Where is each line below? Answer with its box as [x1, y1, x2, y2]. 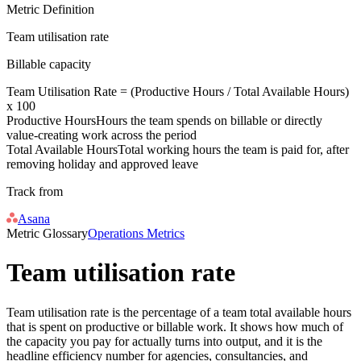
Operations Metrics [88, 226, 185, 240]
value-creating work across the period [6, 127, 197, 142]
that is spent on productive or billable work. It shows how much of [6, 319, 343, 334]
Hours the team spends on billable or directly [96, 113, 322, 127]
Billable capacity [6, 56, 91, 71]
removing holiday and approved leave [6, 156, 198, 171]
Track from [6, 184, 63, 198]
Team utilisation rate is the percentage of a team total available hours [6, 305, 351, 319]
